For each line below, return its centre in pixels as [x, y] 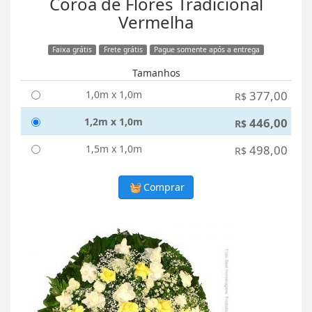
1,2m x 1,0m [114, 122]
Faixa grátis [72, 50]
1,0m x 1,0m [114, 95]
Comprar [163, 187]
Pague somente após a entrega [207, 50]
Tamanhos [156, 73]
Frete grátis [123, 50]
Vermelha [156, 22]
